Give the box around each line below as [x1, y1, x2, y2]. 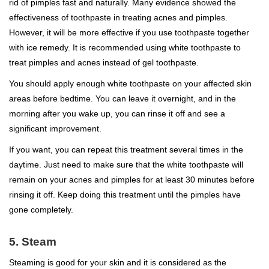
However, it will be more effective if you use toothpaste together [9, 27, 249, 37]
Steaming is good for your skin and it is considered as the [9, 257, 226, 267]
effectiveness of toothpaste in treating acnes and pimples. [9, 12, 228, 22]
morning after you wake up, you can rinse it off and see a [9, 108, 225, 118]
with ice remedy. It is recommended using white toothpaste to [9, 42, 241, 52]
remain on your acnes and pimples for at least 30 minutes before [9, 174, 255, 184]
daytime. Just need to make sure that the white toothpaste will [9, 159, 243, 169]
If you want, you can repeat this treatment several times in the [9, 144, 243, 154]
